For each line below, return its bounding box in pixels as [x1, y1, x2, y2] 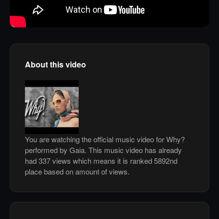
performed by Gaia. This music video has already [25, 145, 182, 155]
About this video [25, 59, 86, 70]
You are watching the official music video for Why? [25, 134, 185, 145]
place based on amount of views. [25, 166, 130, 177]
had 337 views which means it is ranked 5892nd [25, 155, 177, 166]
